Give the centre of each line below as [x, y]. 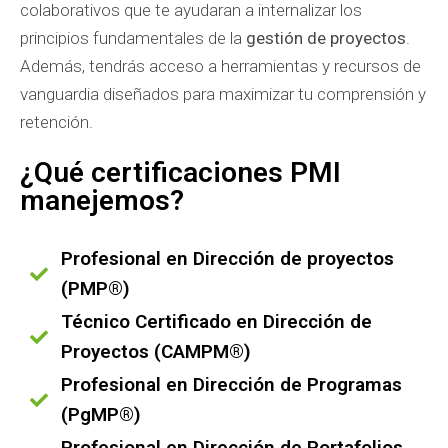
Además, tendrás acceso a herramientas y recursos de [220, 66]
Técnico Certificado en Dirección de [216, 321]
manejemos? [102, 200]
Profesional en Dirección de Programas [231, 384]
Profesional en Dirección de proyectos [227, 258]
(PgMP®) [100, 414]
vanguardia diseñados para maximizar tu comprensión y [223, 94]
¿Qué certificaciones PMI [180, 172]
